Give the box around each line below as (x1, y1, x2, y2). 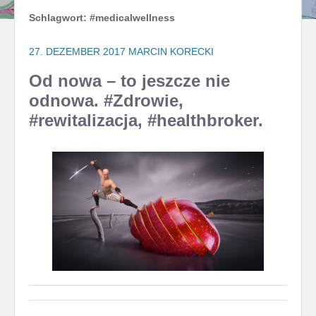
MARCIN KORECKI (128, 46, 214, 58)
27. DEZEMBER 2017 (29, 46, 126, 58)
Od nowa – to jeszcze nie (29, 71, 230, 91)
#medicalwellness (90, 12, 175, 24)
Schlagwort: (29, 12, 90, 24)
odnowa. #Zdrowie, (29, 91, 183, 111)
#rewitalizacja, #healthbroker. (29, 111, 263, 130)
